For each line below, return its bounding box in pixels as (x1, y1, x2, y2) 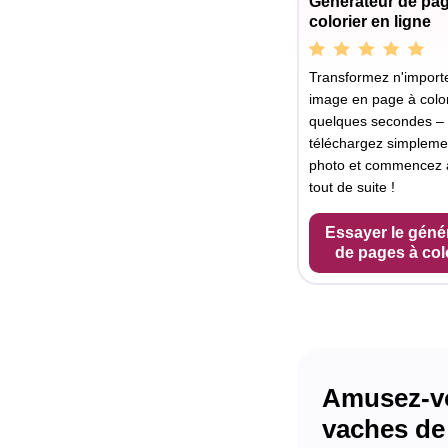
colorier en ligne (309, 12, 431, 30)
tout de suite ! (309, 178, 395, 195)
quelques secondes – (309, 112, 444, 129)
